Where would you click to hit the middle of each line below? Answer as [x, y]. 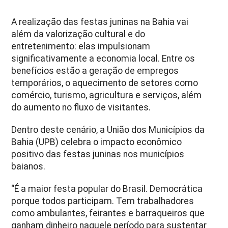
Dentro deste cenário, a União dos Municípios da [108, 130]
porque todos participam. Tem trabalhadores [103, 201]
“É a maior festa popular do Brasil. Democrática [107, 189]
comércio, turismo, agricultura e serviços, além [107, 95]
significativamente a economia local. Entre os [103, 58]
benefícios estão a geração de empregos [95, 70]
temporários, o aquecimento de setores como [105, 83]
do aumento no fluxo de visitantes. [81, 107]
